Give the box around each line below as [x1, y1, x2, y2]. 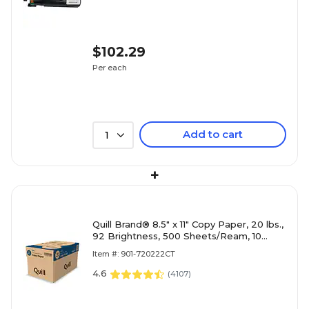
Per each [92, 63, 127, 73]
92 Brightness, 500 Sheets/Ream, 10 [92, 230, 261, 242]
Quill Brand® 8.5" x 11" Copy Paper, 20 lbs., [92, 219, 283, 230]
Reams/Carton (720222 [92, 242, 201, 254]
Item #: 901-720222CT [92, 249, 175, 259]
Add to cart [183, 128, 243, 141]
